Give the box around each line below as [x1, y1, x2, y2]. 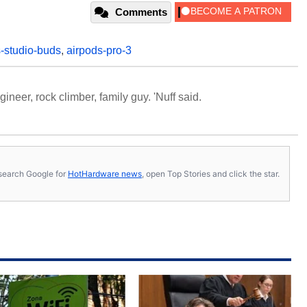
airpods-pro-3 [66, 45, 132, 56]
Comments [115, 6, 167, 18]
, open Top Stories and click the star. [142, 168, 280, 179]
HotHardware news [68, 168, 142, 179]
